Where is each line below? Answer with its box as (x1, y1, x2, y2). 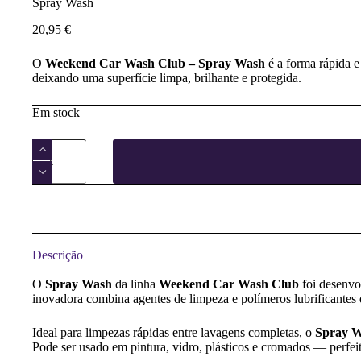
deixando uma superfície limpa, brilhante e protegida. (32, 70, 301, 85)
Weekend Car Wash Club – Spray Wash (45, 56, 265, 70)
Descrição (32, 247, 83, 262)
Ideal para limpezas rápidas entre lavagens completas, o (32, 325, 315, 339)
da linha (112, 276, 159, 291)
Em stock (32, 105, 80, 119)
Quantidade (31, 138, 89, 151)
